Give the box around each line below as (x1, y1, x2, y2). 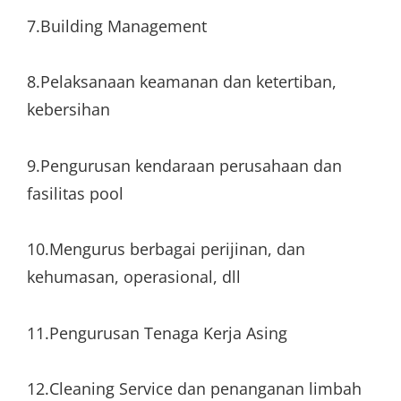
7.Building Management (27, 14, 207, 37)
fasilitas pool (27, 182, 124, 204)
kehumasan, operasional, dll (27, 266, 241, 287)
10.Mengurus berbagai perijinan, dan (27, 238, 305, 260)
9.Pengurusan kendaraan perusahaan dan (27, 154, 342, 176)
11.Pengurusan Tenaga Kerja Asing (27, 321, 287, 344)
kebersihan (27, 98, 110, 120)
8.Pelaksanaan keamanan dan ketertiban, (27, 71, 337, 92)
